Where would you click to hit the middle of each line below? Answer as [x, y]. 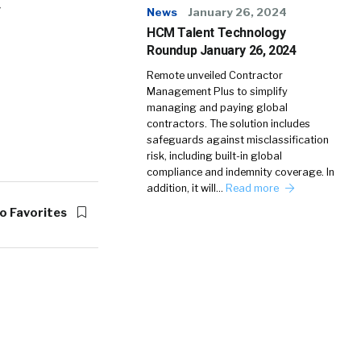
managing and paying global [217, 108]
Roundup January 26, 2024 [222, 50]
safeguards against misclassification [238, 140]
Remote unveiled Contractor [215, 75]
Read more [253, 188]
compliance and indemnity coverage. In [241, 172]
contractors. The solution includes [228, 124]
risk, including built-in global [214, 156]
